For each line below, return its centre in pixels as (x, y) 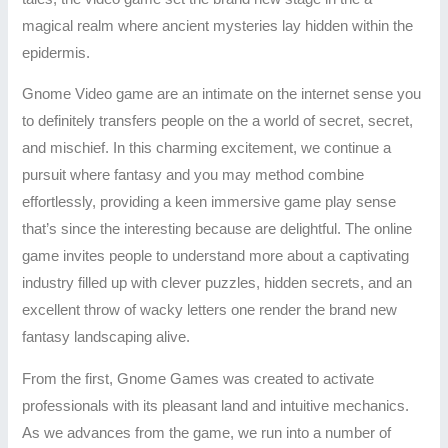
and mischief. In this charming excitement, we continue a (207, 148)
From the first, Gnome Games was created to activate (198, 379)
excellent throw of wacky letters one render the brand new (210, 310)
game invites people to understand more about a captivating (216, 256)
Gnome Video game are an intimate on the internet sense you (222, 94)
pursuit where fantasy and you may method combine (193, 175)
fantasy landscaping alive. (106, 337)
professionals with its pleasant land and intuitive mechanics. (216, 406)
